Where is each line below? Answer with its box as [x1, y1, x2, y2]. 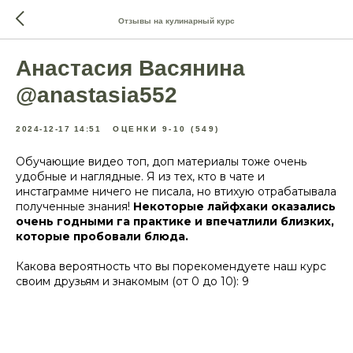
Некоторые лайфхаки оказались [133, 199, 336, 214]
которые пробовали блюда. [16, 229, 188, 243]
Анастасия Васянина [16, 56, 245, 80]
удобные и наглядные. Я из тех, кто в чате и [16, 169, 265, 184]
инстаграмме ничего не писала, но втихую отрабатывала [16, 184, 336, 199]
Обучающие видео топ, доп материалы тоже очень [16, 154, 307, 169]
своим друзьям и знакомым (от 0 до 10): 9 [16, 274, 249, 288]
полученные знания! [16, 199, 133, 214]
